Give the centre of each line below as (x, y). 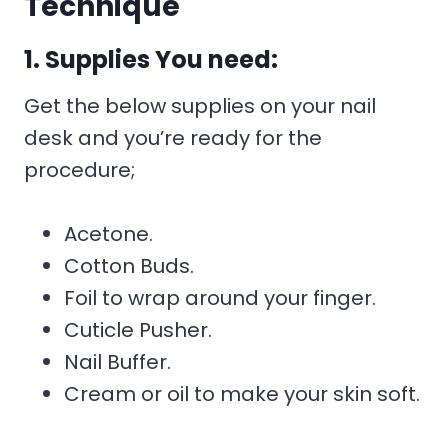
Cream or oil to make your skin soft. (242, 393)
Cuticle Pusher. (138, 329)
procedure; (79, 169)
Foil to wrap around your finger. (220, 297)
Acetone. (108, 233)
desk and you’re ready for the (173, 137)
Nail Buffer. (117, 361)
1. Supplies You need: (151, 59)
